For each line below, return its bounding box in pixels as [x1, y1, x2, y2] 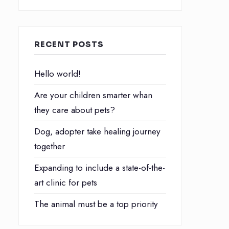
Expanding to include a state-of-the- [34, 162, 165, 174]
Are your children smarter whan [34, 89, 152, 101]
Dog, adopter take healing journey [34, 125, 161, 138]
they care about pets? [34, 104, 115, 116]
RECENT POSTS [34, 39, 104, 49]
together [34, 140, 65, 152]
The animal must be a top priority [34, 198, 158, 210]
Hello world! [34, 67, 81, 80]
